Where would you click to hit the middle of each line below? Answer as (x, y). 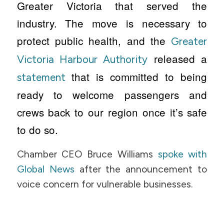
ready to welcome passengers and (112, 94)
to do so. (37, 129)
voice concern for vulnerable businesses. (105, 184)
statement (44, 77)
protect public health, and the (94, 40)
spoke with (182, 154)
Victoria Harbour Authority (82, 59)
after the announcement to (141, 169)
